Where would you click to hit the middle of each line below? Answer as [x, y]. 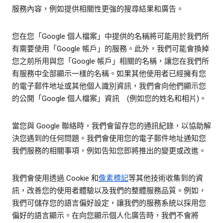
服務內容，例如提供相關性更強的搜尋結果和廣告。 [98, 9]
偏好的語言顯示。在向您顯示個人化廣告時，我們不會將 [105, 216]
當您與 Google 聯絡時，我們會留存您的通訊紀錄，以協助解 [111, 126]
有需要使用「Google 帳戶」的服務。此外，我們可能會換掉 [111, 49]
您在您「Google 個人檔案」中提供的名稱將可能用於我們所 [111, 37]
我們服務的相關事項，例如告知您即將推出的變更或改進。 [109, 151]
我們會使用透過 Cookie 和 [55, 178]
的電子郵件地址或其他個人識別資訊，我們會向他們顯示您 [109, 86]
